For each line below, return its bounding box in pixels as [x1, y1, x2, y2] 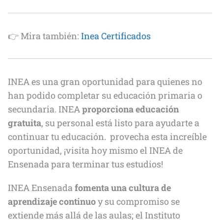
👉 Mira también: [8, 30, 81, 42]
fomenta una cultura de [75, 182, 171, 193]
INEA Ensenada [8, 182, 75, 193]
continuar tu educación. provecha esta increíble [8, 131, 207, 142]
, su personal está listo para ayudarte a [41, 117, 199, 129]
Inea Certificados [81, 30, 151, 42]
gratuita [8, 117, 41, 129]
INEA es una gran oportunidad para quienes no [8, 76, 202, 87]
